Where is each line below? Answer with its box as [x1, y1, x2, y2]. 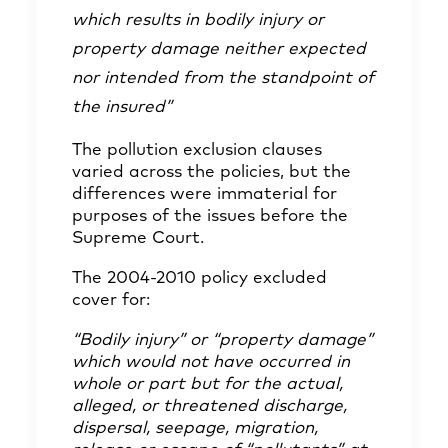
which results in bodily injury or [72, 12, 324, 29]
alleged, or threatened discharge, [72, 398, 347, 415]
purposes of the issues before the [72, 208, 348, 225]
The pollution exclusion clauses [72, 142, 322, 159]
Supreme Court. [72, 230, 204, 247]
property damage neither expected [72, 41, 366, 58]
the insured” [72, 99, 172, 116]
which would [72, 354, 175, 371]
